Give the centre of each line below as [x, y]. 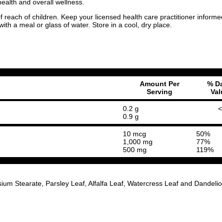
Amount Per [160, 84]
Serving [160, 92]
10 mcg [135, 134]
